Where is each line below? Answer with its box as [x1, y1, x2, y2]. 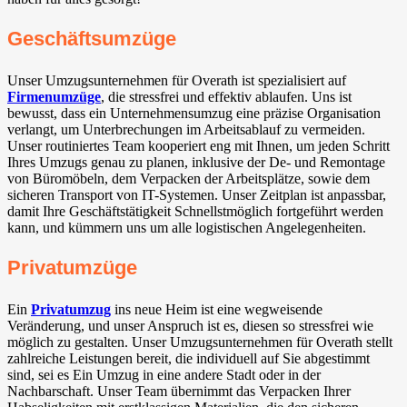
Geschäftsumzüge [7, 26, 176, 50]
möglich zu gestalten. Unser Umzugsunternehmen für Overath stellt [7, 334, 392, 351]
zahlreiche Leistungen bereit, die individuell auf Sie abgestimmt [7, 351, 370, 367]
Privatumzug [31, 302, 111, 318]
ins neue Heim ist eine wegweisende [111, 302, 323, 318]
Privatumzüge [7, 256, 137, 280]
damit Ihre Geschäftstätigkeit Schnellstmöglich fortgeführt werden [7, 203, 383, 219]
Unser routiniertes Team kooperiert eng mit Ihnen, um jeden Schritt [7, 137, 390, 154]
